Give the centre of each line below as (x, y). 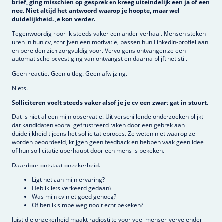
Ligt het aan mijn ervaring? (68, 179)
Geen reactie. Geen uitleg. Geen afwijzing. (70, 73)
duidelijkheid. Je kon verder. (54, 19)
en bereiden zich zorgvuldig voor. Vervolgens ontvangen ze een (99, 51)
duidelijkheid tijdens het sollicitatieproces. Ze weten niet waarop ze (104, 134)
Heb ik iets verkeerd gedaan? (72, 188)
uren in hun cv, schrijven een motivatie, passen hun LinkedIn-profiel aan (110, 42)
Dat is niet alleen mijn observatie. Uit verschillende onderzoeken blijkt (108, 117)
